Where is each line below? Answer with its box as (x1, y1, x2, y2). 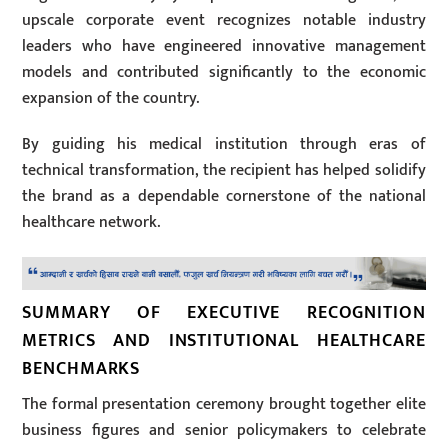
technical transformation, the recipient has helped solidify (22, 157, 426, 185)
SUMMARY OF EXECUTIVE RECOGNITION (22, 298, 426, 327)
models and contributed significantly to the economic (22, 58, 426, 86)
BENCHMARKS (22, 354, 141, 383)
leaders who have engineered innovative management (22, 32, 426, 60)
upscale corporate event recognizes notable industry (22, 6, 426, 34)
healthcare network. (22, 209, 161, 237)
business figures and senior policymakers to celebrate (22, 416, 426, 444)
